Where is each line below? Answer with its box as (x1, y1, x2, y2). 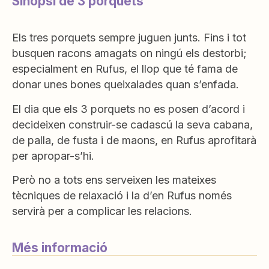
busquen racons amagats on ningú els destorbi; (12, 47, 247, 60)
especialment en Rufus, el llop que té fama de (12, 62, 238, 76)
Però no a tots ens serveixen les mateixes (12, 174, 216, 187)
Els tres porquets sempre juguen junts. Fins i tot (12, 31, 246, 44)
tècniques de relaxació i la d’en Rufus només (12, 189, 232, 202)
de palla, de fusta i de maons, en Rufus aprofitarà (12, 133, 256, 147)
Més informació (12, 240, 107, 255)
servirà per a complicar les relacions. (12, 205, 192, 218)
